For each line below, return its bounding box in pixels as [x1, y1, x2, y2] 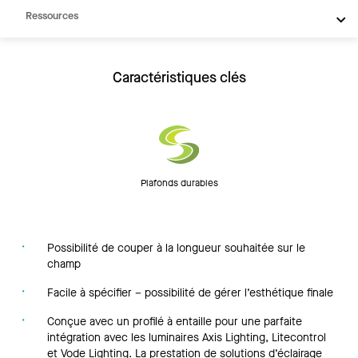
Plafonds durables [140, 177, 218, 189]
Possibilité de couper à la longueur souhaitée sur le [47, 241, 306, 256]
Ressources [26, 9, 78, 23]
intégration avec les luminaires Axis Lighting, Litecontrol [47, 330, 327, 345]
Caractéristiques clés [112, 68, 246, 87]
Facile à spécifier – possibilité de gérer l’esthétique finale [47, 285, 334, 300]
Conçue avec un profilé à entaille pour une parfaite [47, 314, 303, 329]
